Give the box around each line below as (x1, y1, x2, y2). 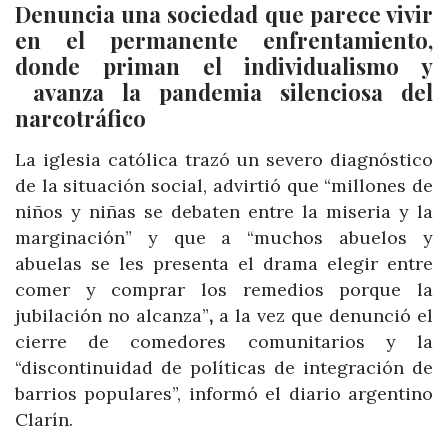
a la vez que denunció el (219, 303, 433, 327)
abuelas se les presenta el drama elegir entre (15, 251, 433, 275)
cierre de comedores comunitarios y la (15, 329, 433, 353)
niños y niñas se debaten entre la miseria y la (15, 199, 433, 223)
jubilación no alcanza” (15, 303, 209, 327)
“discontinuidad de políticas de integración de (15, 355, 433, 379)
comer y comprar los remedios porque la (15, 277, 433, 301)
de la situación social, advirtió (15, 173, 281, 197)
